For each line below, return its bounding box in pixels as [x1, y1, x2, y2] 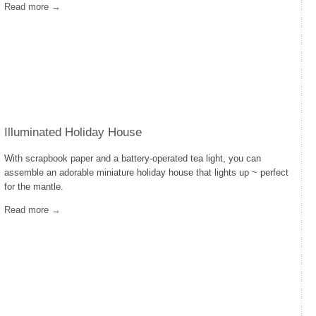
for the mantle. [4, 181, 63, 192]
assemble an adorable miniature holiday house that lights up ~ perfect [4, 167, 288, 178]
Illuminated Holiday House [4, 126, 142, 139]
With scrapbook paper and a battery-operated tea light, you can [4, 153, 261, 164]
